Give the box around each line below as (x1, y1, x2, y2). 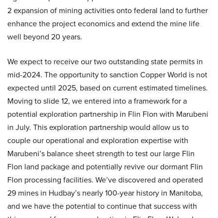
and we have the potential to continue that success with (7, 200, 197, 212)
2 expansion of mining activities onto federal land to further (7, 5, 208, 17)
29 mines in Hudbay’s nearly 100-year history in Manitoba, (7, 187, 203, 199)
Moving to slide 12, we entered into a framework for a (7, 95, 187, 107)
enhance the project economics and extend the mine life (7, 18, 200, 30)
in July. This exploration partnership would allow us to (7, 122, 189, 133)
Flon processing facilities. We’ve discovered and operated (7, 174, 203, 186)
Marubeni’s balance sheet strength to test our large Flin (7, 148, 195, 160)
